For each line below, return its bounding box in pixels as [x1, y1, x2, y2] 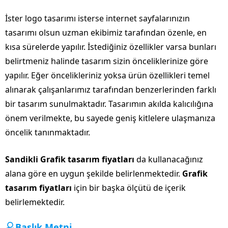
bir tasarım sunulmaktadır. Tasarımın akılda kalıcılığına [5, 98, 213, 109]
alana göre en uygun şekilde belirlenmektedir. [5, 167, 182, 179]
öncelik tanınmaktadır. [5, 126, 92, 138]
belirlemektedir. [5, 196, 65, 208]
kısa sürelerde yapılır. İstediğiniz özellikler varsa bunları [5, 41, 216, 52]
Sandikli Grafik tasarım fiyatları [5, 153, 136, 165]
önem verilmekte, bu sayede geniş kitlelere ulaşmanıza [5, 112, 215, 124]
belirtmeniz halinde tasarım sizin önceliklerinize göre [5, 55, 208, 67]
